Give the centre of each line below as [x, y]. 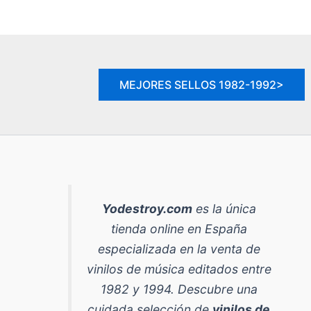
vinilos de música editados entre [179, 269]
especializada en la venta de [179, 249]
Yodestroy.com [147, 208]
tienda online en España [179, 228]
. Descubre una [214, 289]
